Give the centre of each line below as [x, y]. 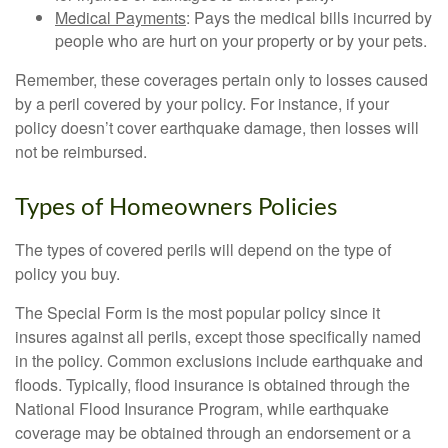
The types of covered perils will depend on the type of [203, 249]
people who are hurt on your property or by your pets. [241, 40]
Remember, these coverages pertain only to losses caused [221, 79]
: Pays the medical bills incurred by [309, 17]
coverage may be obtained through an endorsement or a [213, 432]
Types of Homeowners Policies [176, 208]
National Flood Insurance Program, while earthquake [202, 408]
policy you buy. [67, 273]
